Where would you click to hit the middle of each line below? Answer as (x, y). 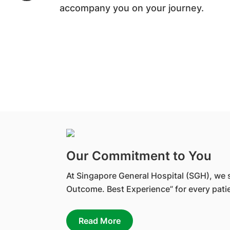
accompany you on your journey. (131, 8)
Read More (100, 221)
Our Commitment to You (139, 156)
